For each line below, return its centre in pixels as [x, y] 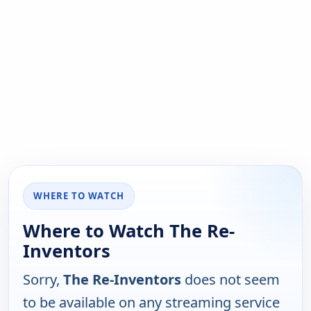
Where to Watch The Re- [129, 231]
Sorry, [43, 280]
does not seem [230, 280]
